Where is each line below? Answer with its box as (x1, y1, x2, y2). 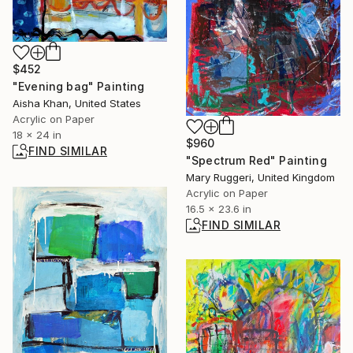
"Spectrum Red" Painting (186, 153, 327, 167)
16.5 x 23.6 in (186, 202, 251, 215)
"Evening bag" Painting (13, 79, 145, 93)
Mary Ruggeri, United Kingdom (186, 170, 335, 184)
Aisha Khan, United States (13, 96, 141, 110)
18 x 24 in (13, 128, 61, 141)
